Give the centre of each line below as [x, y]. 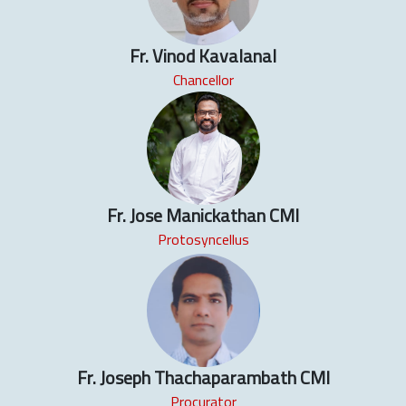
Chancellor [203, 79]
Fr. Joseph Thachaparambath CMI [203, 378]
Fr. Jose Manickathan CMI [203, 216]
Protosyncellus [203, 240]
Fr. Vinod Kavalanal [203, 55]
